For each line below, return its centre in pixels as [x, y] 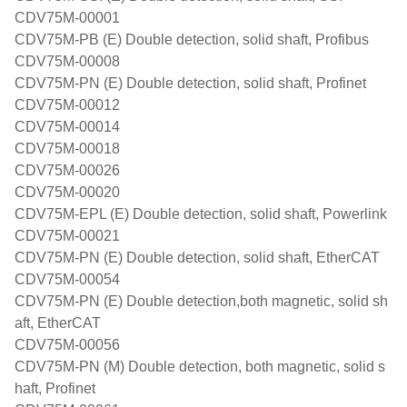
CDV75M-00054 [67, 279]
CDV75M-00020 [67, 192]
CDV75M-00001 [67, 18]
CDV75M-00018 [67, 149]
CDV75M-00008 [67, 61]
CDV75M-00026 [67, 170]
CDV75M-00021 [67, 236]
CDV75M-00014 [67, 127]
